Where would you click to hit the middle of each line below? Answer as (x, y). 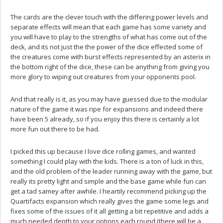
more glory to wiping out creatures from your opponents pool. (103, 76)
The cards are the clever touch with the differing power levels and (109, 17)
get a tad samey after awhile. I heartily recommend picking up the (109, 191)
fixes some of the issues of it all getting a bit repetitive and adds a (110, 211)
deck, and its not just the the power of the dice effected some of (107, 47)
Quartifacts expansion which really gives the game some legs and (110, 201)
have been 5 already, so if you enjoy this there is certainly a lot (105, 119)
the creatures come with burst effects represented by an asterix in (111, 56)
